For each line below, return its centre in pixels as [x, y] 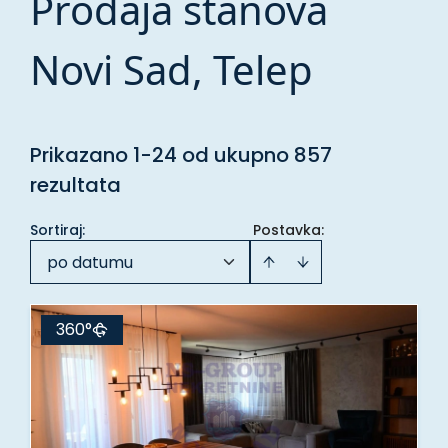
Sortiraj [56, 230]
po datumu [90, 262]
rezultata [75, 185]
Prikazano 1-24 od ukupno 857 [181, 155]
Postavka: [288, 230]
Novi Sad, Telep [171, 69]
